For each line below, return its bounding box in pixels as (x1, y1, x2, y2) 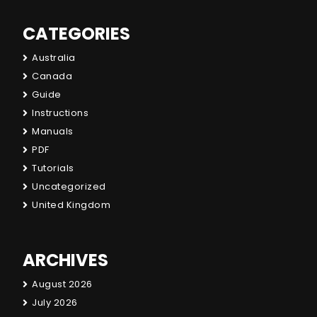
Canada (32, 69, 72, 83)
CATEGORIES (23, 21, 130, 45)
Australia (32, 50, 76, 64)
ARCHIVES (23, 248, 108, 272)
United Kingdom (32, 197, 110, 212)
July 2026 (32, 295, 78, 309)
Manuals (32, 124, 74, 138)
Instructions (32, 105, 88, 120)
